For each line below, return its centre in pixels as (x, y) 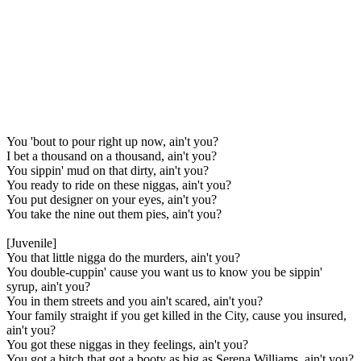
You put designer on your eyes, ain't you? (112, 199)
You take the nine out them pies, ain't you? (114, 214)
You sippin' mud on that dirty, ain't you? (108, 170)
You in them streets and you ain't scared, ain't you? (135, 301)
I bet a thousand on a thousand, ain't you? (112, 156)
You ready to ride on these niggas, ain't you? (119, 185)
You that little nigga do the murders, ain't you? (123, 257)
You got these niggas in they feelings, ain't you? (127, 344)
